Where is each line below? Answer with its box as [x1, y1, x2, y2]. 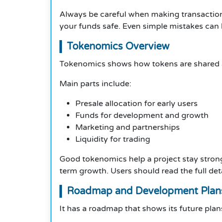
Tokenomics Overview [67, 41, 169, 53]
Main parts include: [59, 79, 131, 89]
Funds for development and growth [75, 111, 209, 121]
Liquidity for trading [75, 134, 150, 145]
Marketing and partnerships [75, 122, 180, 133]
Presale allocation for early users [75, 99, 198, 109]
